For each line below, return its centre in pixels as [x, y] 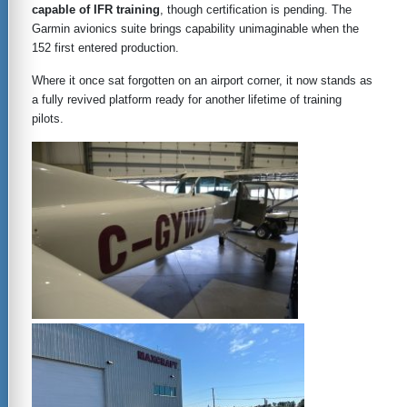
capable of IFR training [96, 9]
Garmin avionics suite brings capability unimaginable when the [195, 28]
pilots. [48, 118]
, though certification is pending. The [256, 9]
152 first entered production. [105, 47]
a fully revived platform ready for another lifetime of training [187, 99]
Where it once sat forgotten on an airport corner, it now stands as [202, 80]
